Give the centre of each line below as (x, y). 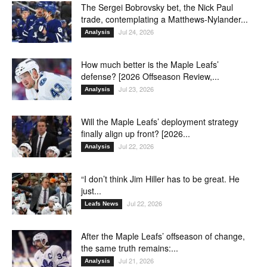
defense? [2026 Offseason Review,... (150, 76)
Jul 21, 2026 (136, 260)
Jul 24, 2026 (136, 31)
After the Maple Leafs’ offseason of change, (163, 236)
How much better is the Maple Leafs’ (150, 64)
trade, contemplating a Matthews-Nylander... (164, 19)
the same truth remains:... (130, 248)
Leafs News (102, 203)
